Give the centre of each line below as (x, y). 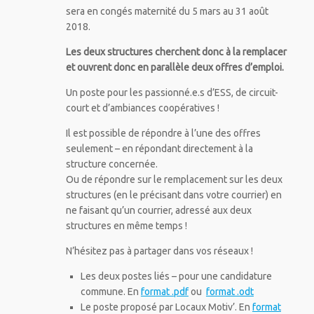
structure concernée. (111, 164)
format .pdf (164, 291)
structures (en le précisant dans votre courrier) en (173, 194)
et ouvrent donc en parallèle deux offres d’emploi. (175, 67)
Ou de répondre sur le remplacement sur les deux (174, 179)
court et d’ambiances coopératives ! (142, 108)
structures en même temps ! (126, 225)
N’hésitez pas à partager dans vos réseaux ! (159, 251)
